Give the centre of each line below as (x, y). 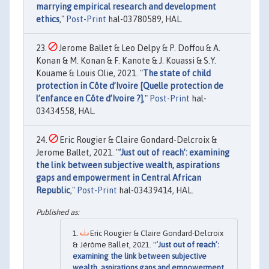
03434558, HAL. (66, 111)
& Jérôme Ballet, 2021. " (114, 244)
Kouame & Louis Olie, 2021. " (89, 74)
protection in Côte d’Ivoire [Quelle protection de (130, 86)
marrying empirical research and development (126, 7)
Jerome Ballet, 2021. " (77, 153)
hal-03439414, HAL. (155, 191)
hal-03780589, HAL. (144, 20)
